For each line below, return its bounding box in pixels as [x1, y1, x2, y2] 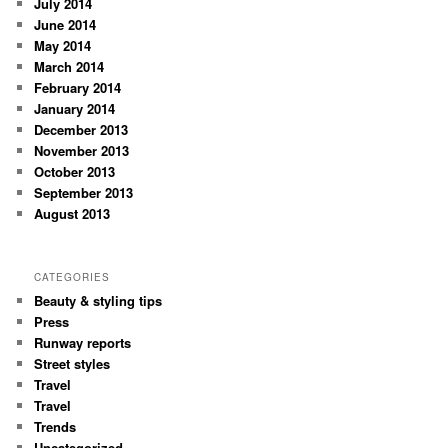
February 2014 [34, 78, 122, 98]
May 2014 [34, 36, 92, 56]
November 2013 [34, 141, 130, 161]
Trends [34, 417, 77, 437]
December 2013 [34, 120, 129, 140]
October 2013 [34, 162, 116, 182]
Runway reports [34, 333, 132, 353]
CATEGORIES [34, 270, 111, 285]
